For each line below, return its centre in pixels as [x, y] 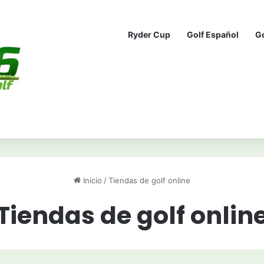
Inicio [91, 180]
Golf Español [213, 34]
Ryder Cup [149, 34]
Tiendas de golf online [149, 180]
